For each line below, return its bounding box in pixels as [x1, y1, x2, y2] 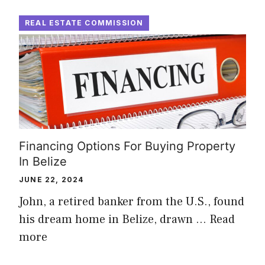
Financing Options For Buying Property [19, 138, 235, 153]
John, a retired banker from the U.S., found [19, 193, 244, 209]
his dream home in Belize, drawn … [19, 211, 209, 227]
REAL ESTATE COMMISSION [25, 18, 144, 27]
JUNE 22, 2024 [19, 174, 84, 184]
